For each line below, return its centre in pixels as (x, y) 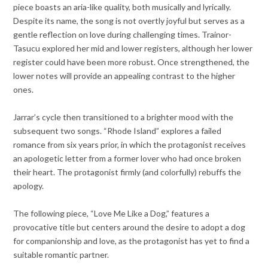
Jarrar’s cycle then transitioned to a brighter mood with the (124, 117)
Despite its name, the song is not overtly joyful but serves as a (129, 20)
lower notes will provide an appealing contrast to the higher (124, 75)
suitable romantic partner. (61, 254)
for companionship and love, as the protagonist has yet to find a (132, 240)
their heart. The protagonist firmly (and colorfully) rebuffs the (127, 172)
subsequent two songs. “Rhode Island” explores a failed (118, 130)
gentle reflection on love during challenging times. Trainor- (123, 34)
